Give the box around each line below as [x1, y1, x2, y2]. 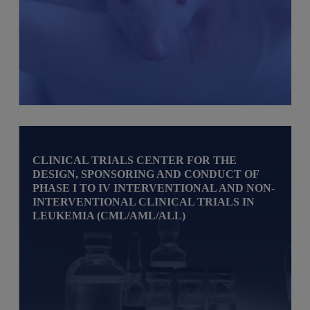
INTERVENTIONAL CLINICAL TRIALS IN [33, 195, 255, 208]
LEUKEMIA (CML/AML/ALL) [33, 209, 186, 221]
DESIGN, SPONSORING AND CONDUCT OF [33, 167, 259, 180]
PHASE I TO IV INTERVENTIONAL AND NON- [33, 181, 275, 194]
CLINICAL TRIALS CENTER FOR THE [33, 154, 237, 166]
